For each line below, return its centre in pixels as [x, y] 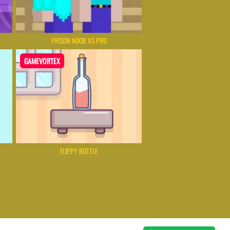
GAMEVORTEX [42, 61]
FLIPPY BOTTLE [79, 151]
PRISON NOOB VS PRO [79, 41]
